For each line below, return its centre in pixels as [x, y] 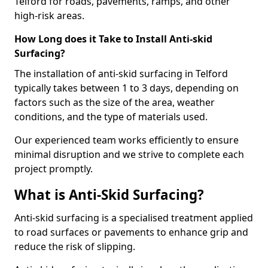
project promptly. [54, 169]
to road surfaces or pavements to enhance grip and [131, 232]
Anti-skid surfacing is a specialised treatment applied [134, 218]
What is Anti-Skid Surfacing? [109, 195]
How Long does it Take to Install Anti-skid [113, 39]
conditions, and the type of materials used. [111, 117]
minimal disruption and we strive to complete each [129, 154]
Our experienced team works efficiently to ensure [127, 140]
